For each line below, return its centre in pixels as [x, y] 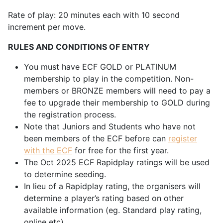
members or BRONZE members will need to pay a [117, 91]
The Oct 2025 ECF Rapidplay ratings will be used [117, 163]
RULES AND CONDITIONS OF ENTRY [79, 47]
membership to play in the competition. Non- [109, 79]
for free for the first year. [120, 151]
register [183, 139]
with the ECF [48, 151]
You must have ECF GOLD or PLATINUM [100, 67]
